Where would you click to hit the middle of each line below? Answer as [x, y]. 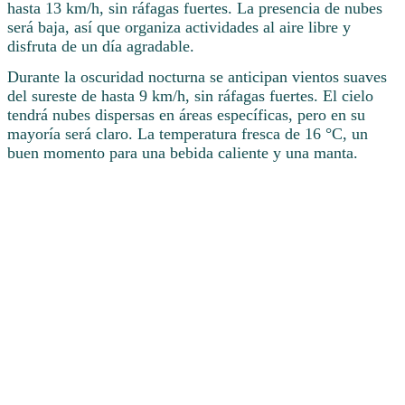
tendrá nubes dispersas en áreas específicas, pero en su [186, 115]
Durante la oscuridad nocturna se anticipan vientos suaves [197, 77]
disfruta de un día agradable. [101, 47]
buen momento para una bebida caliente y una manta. [183, 153]
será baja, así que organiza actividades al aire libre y [179, 28]
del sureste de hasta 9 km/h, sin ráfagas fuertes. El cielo [190, 96]
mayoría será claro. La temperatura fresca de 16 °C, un [188, 134]
